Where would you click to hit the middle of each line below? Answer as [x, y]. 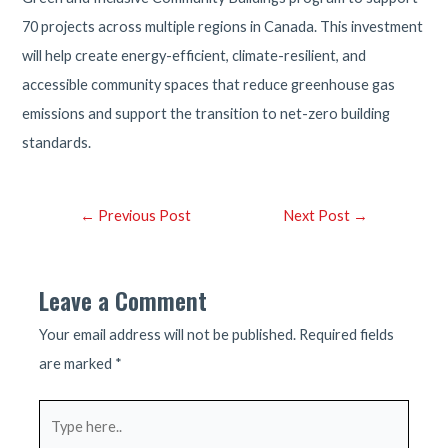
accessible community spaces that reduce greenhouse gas [209, 85]
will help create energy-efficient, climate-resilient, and [194, 56]
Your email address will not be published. [168, 335]
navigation [89, 244]
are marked [77, 364]
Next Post [317, 216]
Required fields [347, 335]
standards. [57, 143]
